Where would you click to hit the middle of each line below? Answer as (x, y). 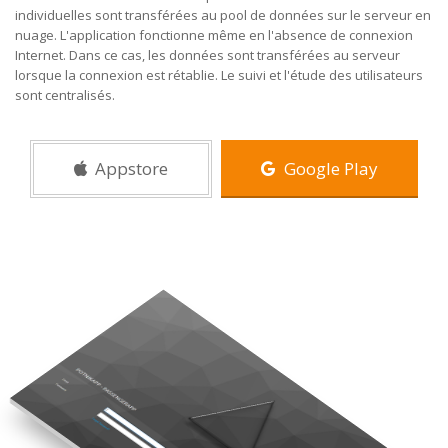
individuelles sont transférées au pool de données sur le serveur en (223, 15)
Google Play (327, 168)
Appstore (127, 168)
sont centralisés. (65, 95)
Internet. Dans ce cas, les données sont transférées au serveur (207, 55)
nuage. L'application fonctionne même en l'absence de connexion (214, 35)
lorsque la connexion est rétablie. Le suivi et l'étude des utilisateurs (219, 75)
